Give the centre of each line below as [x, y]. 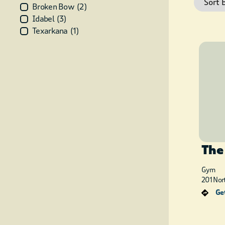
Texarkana [50, 31]
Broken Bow [53, 7]
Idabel [43, 19]
